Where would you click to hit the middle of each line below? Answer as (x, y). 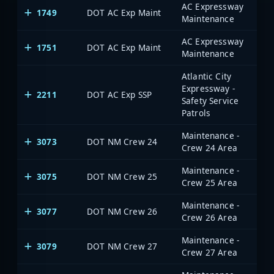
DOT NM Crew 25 (122, 177)
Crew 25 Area (209, 183)
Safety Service (210, 101)
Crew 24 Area (209, 148)
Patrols (196, 113)
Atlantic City (207, 76)
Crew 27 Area (209, 253)
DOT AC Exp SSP (120, 95)
